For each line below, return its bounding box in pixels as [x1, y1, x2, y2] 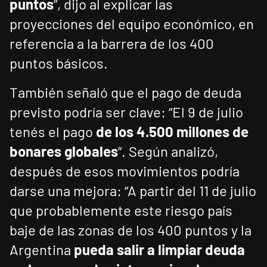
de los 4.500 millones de [96, 123, 249, 141]
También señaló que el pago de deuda [10, 83, 241, 101]
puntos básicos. [10, 54, 108, 72]
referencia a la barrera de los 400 [10, 35, 214, 52]
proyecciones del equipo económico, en [10, 15, 254, 33]
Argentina [10, 241, 74, 259]
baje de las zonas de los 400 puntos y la [10, 221, 252, 239]
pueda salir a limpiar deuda [74, 241, 245, 259]
